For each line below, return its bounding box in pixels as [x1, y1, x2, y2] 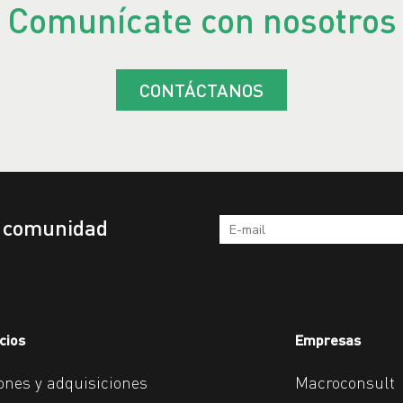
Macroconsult [294, 372, 395, 393]
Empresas [294, 331, 361, 349]
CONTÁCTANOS [139, 79, 264, 102]
